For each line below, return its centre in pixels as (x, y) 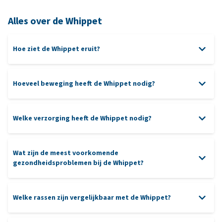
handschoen (32, 168)
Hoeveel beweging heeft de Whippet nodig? (84, 84)
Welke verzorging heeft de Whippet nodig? (82, 118)
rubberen (169, 158)
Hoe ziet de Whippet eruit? (56, 49)
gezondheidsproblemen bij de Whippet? (78, 163)
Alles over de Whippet (55, 21)
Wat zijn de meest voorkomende (66, 153)
